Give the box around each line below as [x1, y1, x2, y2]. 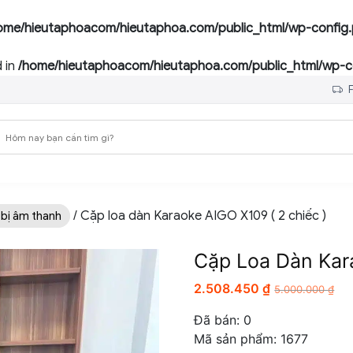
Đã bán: [194, 312, 244, 328]
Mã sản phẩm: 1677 [194, 331, 309, 347]
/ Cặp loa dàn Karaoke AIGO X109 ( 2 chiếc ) [70, 208, 326, 224]
